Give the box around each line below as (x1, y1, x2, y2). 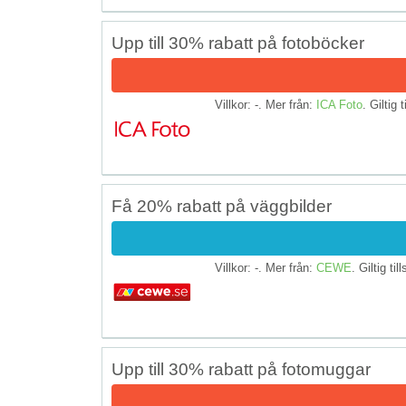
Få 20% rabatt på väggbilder (111, 196, 332, 216)
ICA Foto (316, 97, 362, 111)
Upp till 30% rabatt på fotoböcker (111, 33, 364, 53)
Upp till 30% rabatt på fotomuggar (111, 359, 371, 379)
